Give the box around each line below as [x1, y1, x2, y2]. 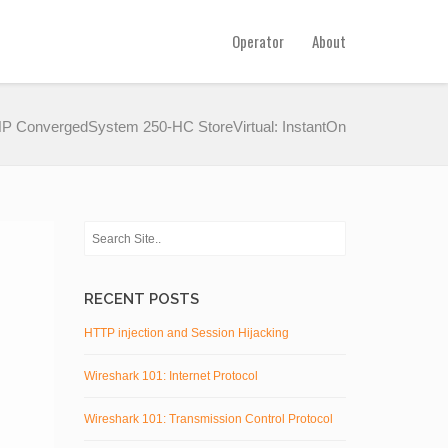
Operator [232, 30, 284, 52]
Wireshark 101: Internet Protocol [83, 369, 258, 383]
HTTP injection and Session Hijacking [83, 326, 289, 340]
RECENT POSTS [83, 290, 199, 308]
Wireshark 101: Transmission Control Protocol [83, 412, 333, 426]
